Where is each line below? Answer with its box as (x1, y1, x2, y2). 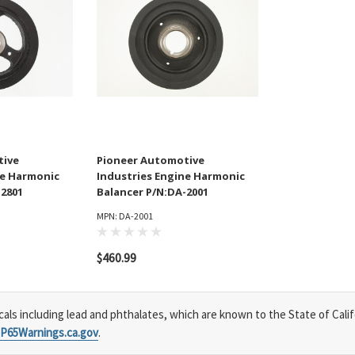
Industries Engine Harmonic (97, 169, 245, 184)
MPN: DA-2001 (97, 210, 153, 223)
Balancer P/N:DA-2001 (97, 185, 208, 200)
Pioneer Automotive (97, 153, 204, 168)
